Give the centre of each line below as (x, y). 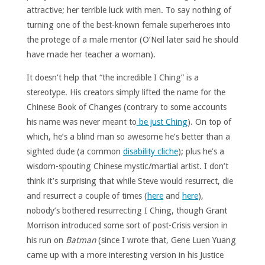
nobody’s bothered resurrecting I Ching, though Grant (127, 211)
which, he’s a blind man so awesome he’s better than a (128, 137)
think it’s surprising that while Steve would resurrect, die (130, 181)
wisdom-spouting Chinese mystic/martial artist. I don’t (127, 166)
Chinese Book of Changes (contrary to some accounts (126, 107)
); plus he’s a (201, 151)
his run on (46, 240)
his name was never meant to (81, 122)
